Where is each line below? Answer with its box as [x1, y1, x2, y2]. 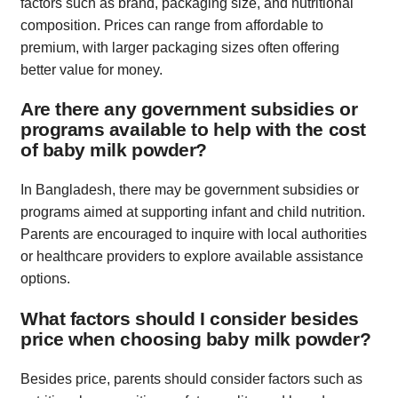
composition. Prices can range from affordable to [20, 17, 323, 33]
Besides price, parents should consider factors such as [20, 370, 362, 386]
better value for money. [20, 61, 163, 77]
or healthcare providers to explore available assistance [20, 249, 363, 265]
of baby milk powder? [20, 139, 207, 161]
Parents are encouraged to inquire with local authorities [20, 227, 367, 243]
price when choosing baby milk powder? [20, 328, 371, 349]
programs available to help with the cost [20, 119, 366, 140]
